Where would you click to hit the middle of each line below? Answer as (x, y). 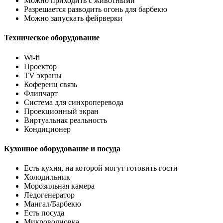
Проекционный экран (61, 111)
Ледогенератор (49, 195)
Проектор (40, 66)
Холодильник (47, 177)
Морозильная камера (59, 186)
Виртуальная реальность (65, 120)
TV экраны (43, 75)
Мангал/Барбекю (53, 204)
